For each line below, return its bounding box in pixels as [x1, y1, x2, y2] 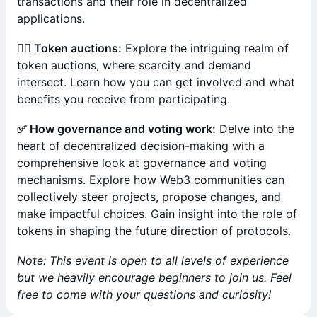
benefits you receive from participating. [17, 92, 230, 106]
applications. [17, 11, 85, 25]
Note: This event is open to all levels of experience [17, 253, 289, 267]
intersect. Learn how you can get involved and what [17, 75, 295, 89]
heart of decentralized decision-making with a [17, 139, 265, 153]
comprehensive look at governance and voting [17, 156, 267, 170]
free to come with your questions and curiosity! [17, 287, 271, 301]
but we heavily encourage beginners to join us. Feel [17, 270, 292, 284]
